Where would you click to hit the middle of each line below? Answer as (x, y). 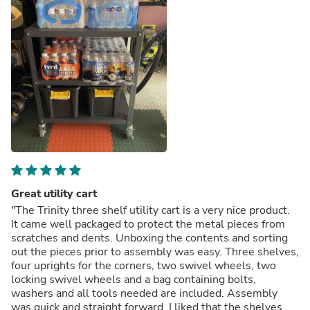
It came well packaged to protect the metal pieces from (148, 224)
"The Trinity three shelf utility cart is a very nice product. (151, 210)
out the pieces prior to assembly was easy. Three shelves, (155, 252)
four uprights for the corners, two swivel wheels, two (144, 265)
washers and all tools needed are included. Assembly (144, 293)
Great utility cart (54, 193)
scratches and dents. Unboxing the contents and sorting (149, 238)
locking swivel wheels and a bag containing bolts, (134, 279)
